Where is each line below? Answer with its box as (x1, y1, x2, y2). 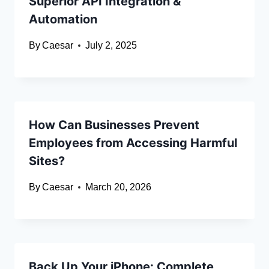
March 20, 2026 (85, 182, 152, 193)
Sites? (29, 154, 65, 169)
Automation (29, 12, 97, 27)
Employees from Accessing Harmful (29, 136, 237, 151)
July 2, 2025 (85, 40, 138, 51)
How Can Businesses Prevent (29, 118, 199, 133)
